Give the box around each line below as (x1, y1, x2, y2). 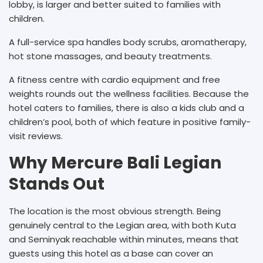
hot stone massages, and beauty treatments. (9, 49, 214, 62)
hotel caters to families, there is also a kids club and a (9, 101, 244, 114)
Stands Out (9, 172, 104, 195)
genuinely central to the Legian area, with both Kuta (9, 218, 236, 231)
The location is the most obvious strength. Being (9, 204, 221, 217)
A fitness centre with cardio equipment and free (9, 73, 220, 86)
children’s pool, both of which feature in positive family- (9, 115, 251, 128)
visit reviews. (9, 129, 63, 142)
